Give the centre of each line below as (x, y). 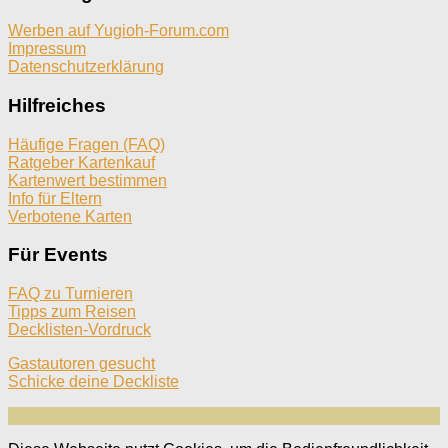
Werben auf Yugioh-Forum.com (118, 31)
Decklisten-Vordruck (79, 330)
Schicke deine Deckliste (93, 382)
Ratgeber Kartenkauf (81, 162)
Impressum (47, 49)
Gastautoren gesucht (81, 364)
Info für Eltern (55, 198)
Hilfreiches (57, 106)
